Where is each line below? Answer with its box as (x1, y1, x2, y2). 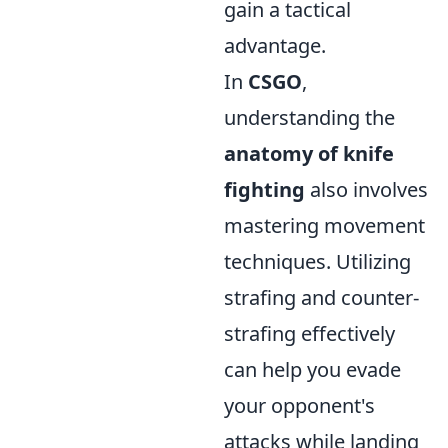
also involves (305, 176, 428, 203)
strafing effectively (224, 320, 395, 347)
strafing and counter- (224, 284, 419, 311)
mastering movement (224, 212, 425, 239)
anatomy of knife (224, 140, 394, 167)
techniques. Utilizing (224, 248, 411, 275)
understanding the (224, 104, 395, 131)
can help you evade (224, 356, 401, 383)
